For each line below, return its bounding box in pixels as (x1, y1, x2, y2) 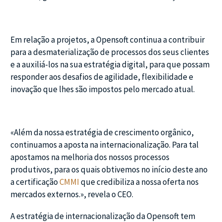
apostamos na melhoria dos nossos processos (10, 152, 169, 163)
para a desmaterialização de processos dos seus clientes (10, 46, 209, 57)
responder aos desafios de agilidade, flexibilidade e (10, 71, 193, 82)
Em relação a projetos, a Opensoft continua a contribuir (10, 34, 205, 45)
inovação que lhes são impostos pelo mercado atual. (10, 83, 195, 95)
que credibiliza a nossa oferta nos (79, 176, 199, 188)
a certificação (10, 176, 59, 188)
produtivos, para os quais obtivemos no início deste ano (10, 164, 208, 175)
